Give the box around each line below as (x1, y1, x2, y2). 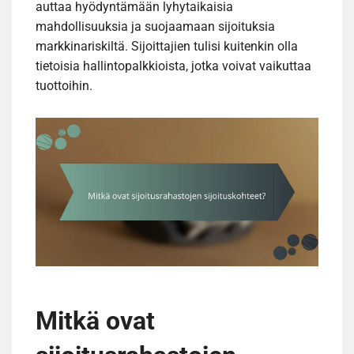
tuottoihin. (36, 78, 92, 94)
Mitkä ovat (36, 305, 155, 336)
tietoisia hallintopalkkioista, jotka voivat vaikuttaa (36, 58, 311, 74)
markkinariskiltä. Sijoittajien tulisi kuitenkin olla (36, 39, 298, 55)
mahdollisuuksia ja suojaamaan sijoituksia (36, 19, 275, 35)
